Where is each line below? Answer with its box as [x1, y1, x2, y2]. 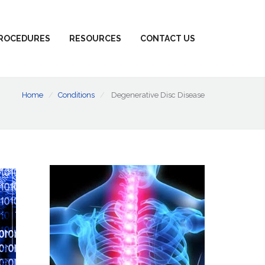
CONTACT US [140, 34, 195, 43]
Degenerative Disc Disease [111, 91, 205, 99]
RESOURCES [69, 34, 121, 43]
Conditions [58, 91, 95, 99]
